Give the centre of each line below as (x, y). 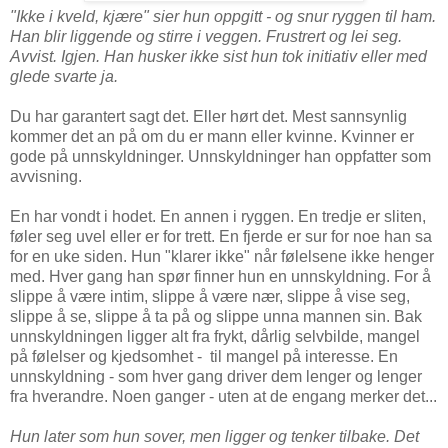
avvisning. (46, 176)
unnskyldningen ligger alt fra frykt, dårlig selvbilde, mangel (215, 336)
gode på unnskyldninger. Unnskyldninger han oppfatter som (220, 156)
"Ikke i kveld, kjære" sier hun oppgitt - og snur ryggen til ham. (223, 16)
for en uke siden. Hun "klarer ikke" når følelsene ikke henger (222, 256)
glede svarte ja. (64, 76)
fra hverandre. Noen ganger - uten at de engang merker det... (223, 396)
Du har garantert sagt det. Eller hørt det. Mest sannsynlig (208, 116)
